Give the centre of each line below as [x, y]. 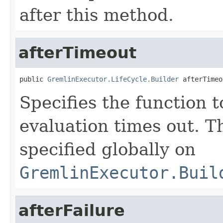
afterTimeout [77, 53]
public [33, 79]
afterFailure [72, 210]
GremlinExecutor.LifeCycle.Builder [113, 79]
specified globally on [108, 149]
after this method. [97, 15]
